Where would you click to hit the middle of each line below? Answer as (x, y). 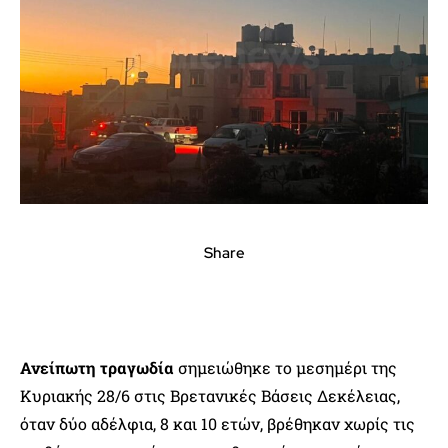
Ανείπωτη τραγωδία (99, 368)
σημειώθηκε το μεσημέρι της (287, 368)
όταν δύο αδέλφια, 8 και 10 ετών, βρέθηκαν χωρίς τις (217, 424)
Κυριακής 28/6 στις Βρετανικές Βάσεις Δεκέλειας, (210, 396)
